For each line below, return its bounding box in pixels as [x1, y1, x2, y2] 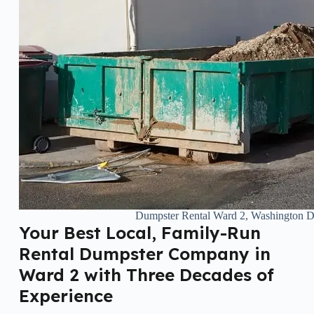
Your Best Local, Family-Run [18, 221, 261, 243]
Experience [18, 285, 113, 306]
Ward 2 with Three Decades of [18, 264, 274, 285]
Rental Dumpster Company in [18, 243, 271, 264]
